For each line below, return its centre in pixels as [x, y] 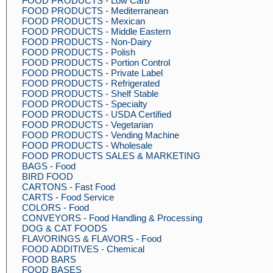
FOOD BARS [49, 259]
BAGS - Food [49, 166]
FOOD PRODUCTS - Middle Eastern [96, 31]
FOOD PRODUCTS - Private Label [92, 73]
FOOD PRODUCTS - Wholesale [87, 145]
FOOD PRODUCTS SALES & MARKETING [111, 156]
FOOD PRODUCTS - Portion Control [96, 62]
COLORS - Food [55, 207]
